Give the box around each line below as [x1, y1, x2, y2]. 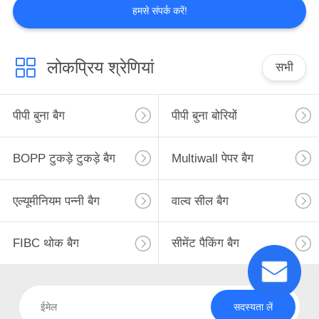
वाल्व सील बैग [171, 194, 229, 208]
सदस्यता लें [233, 301, 273, 313]
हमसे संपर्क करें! [132, 5, 187, 17]
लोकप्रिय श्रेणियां [46, 58, 154, 78]
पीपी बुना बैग [12, 108, 65, 122]
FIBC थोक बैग [12, 236, 79, 251]
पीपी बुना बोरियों [171, 108, 237, 122]
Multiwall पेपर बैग [171, 151, 253, 165]
